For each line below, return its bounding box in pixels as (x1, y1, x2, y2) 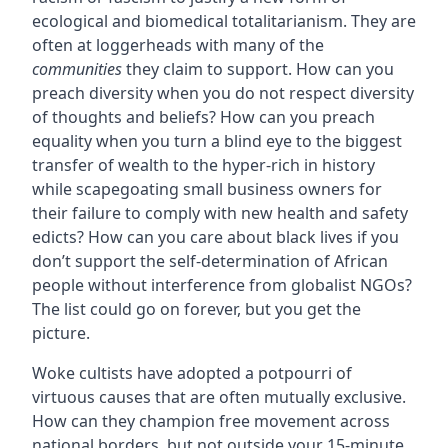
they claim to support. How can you (121, 58, 394, 81)
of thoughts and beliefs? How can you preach (31, 106, 375, 129)
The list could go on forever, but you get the (31, 298, 361, 321)
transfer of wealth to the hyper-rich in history (31, 154, 375, 177)
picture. (31, 322, 90, 345)
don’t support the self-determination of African (31, 250, 388, 273)
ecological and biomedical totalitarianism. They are (31, 10, 416, 33)
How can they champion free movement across (31, 410, 390, 433)
